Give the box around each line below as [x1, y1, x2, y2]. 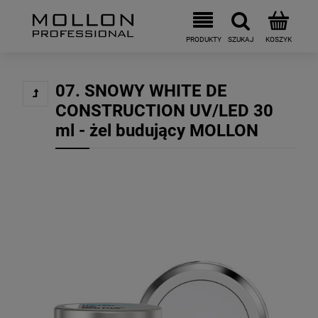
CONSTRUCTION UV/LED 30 [55, 101, 273, 121]
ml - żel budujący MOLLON [55, 121, 258, 141]
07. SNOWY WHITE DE [55, 81, 227, 101]
